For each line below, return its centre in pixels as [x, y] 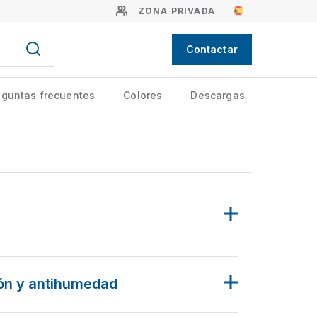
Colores [143, 95]
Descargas [218, 95]
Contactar [212, 49]
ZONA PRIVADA [176, 11]
